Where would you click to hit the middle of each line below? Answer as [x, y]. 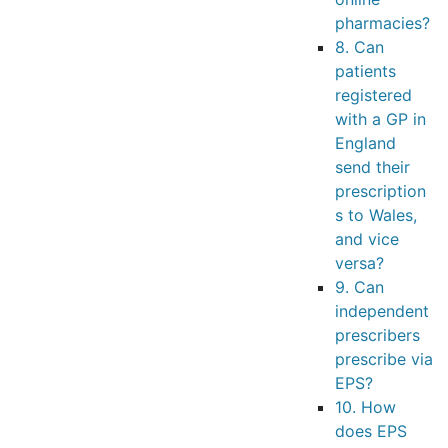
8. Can [359, 47]
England [365, 143]
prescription [380, 191]
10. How [365, 407]
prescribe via [384, 359]
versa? [359, 263]
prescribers [377, 335]
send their [372, 167]
